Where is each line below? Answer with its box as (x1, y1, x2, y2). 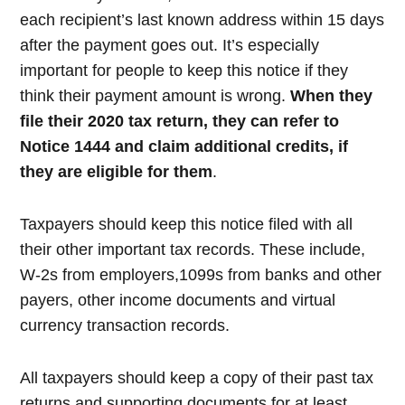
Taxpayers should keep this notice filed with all (20, 215, 353, 233)
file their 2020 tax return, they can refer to (20, 112, 340, 130)
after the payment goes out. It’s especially (20, 36, 320, 54)
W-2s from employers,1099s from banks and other (20, 266, 382, 284)
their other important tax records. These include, (20, 240, 366, 259)
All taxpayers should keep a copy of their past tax (20, 369, 374, 387)
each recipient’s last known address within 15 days (20, 11, 385, 29)
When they (290, 87, 373, 105)
